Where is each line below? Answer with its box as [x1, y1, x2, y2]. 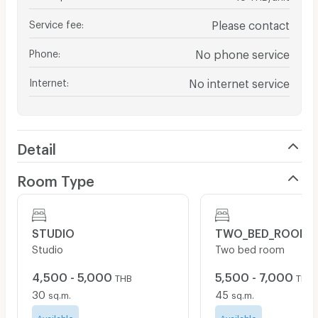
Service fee [28, 18, 82, 26]
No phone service [194, 47, 290, 57]
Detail [16, 140, 56, 152]
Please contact [211, 18, 290, 28]
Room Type [16, 172, 94, 184]
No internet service [188, 76, 290, 86]
